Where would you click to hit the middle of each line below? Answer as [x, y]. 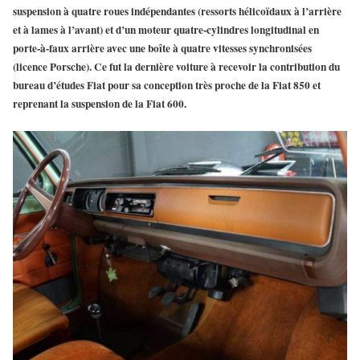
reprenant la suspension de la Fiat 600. [100, 104]
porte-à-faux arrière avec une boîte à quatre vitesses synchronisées [162, 49]
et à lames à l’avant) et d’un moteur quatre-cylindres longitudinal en [166, 30]
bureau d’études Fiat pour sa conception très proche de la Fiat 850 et [167, 86]
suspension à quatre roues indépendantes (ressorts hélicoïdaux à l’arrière [177, 12]
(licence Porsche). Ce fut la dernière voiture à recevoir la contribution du [176, 67]
